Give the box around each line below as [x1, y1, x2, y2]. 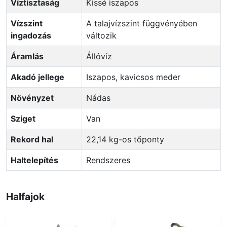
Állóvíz [92, 51, 112, 61]
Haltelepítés [11, 155, 58, 165]
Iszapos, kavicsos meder [88, 71, 180, 82]
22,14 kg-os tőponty [91, 134, 164, 144]
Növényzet [11, 92, 54, 103]
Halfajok [6, 190, 45, 203]
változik [86, 30, 117, 41]
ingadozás [11, 30, 51, 41]
